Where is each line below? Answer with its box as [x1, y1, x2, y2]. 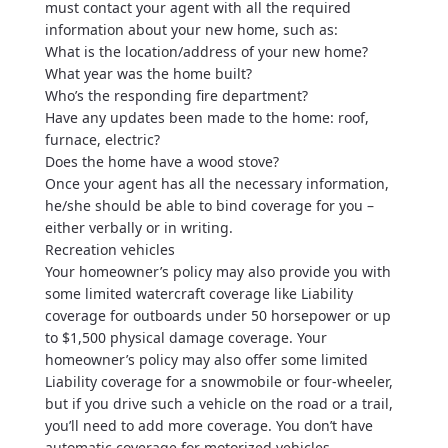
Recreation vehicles [44, 240, 175, 259]
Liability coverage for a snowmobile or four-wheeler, [44, 372, 393, 391]
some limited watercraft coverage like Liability [44, 284, 353, 303]
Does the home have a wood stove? [44, 152, 279, 171]
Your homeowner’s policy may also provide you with [44, 262, 391, 281]
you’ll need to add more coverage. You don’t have [44, 416, 373, 435]
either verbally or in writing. [44, 218, 233, 237]
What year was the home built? [44, 64, 252, 83]
